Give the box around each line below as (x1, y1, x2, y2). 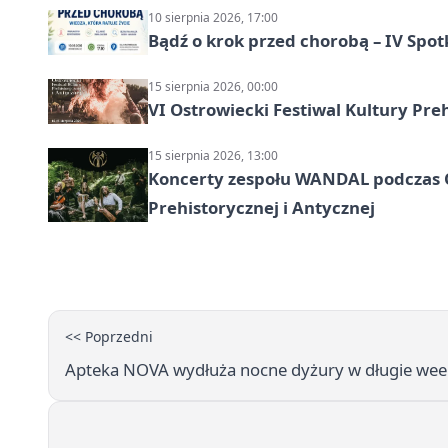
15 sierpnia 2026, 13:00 (148, 147, 278, 165)
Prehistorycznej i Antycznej (148, 196, 375, 220)
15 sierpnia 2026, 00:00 (148, 78, 278, 96)
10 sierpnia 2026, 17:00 (148, 9, 278, 27)
